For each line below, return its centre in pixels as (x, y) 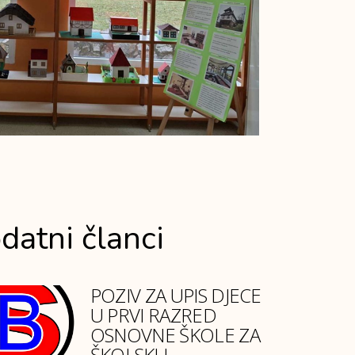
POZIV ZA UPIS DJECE (176, 296)
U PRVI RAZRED (153, 315)
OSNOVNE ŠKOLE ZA (175, 335)
